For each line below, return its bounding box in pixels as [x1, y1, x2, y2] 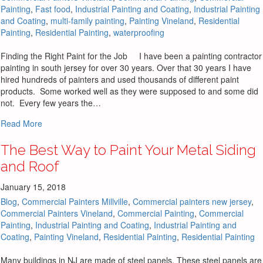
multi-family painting [50, 14, 124, 26]
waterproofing [113, 26, 164, 38]
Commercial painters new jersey [133, 195, 251, 207]
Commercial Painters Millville [22, 195, 128, 207]
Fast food [35, 2, 70, 15]
